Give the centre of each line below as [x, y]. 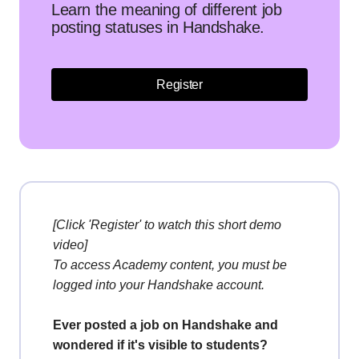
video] [72, 245]
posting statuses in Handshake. [158, 27]
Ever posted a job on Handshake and [165, 325]
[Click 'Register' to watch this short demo [167, 225]
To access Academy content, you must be [170, 265]
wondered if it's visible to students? [160, 345]
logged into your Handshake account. [159, 285]
